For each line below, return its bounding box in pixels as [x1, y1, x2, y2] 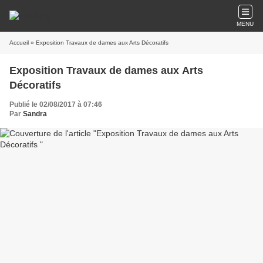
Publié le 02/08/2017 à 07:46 [9, 100, 102, 109]
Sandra [23, 110, 47, 118]
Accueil [9, 39, 29, 46]
